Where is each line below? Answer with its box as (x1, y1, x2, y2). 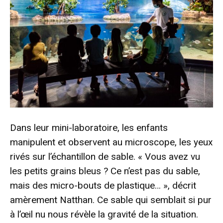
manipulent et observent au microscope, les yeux (10, 136, 213, 148)
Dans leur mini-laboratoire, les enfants (10, 121, 168, 133)
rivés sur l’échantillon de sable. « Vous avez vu (10, 150, 200, 162)
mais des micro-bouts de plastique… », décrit (10, 179, 196, 191)
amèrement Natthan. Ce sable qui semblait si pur (10, 194, 212, 206)
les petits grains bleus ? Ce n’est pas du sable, (10, 165, 200, 177)
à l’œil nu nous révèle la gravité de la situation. (10, 208, 198, 220)
